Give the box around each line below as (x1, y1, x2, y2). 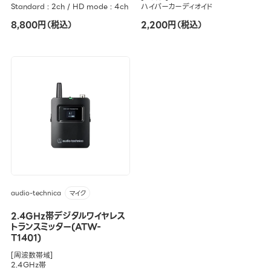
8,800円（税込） (10, 18, 73, 33)
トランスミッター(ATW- (10, 219, 101, 234)
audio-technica (10, 188, 61, 198)
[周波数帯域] (10, 249, 53, 261)
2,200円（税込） (140, 18, 203, 33)
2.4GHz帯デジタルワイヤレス (10, 208, 125, 223)
